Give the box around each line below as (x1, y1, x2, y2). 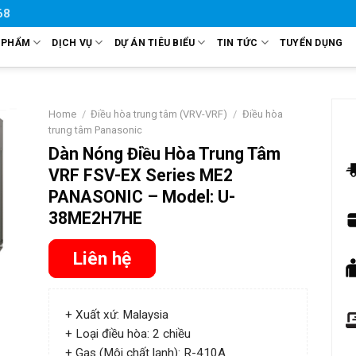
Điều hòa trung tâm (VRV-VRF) (91, 108, 228, 120)
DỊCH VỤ (52, 37, 93, 48)
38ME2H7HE (48, 208, 142, 229)
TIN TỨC (216, 37, 258, 48)
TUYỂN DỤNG (279, 37, 343, 48)
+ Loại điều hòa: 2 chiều (64, 327, 191, 342)
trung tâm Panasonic (48, 124, 142, 136)
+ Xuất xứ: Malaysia (64, 308, 168, 323)
